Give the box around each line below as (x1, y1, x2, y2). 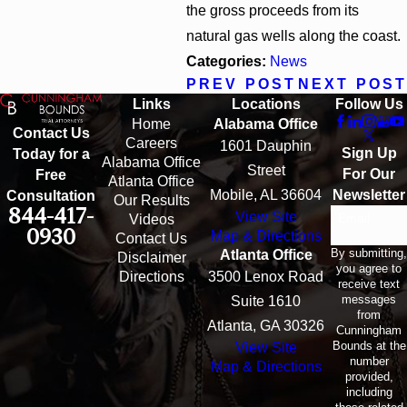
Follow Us (334, 95, 403, 112)
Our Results (113, 192, 190, 208)
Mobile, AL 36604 (210, 186, 322, 203)
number (349, 354, 389, 369)
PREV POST (186, 75, 297, 92)
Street (246, 162, 285, 178)
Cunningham (336, 323, 402, 338)
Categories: (186, 53, 271, 69)
